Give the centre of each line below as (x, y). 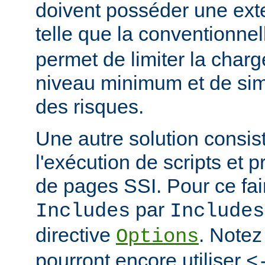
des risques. (90, 106)
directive (76, 235)
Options (157, 236)
